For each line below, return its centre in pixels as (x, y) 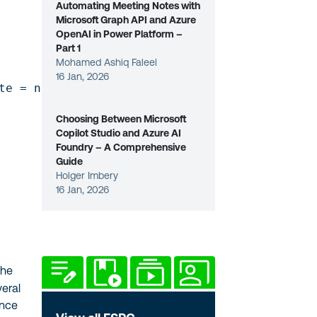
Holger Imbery (87, 175)
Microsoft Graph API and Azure (126, 20)
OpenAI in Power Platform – (120, 34)
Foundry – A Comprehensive (121, 147)
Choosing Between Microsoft (121, 119)
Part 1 (69, 48)
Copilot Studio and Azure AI (119, 133)
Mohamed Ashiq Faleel (107, 62)
